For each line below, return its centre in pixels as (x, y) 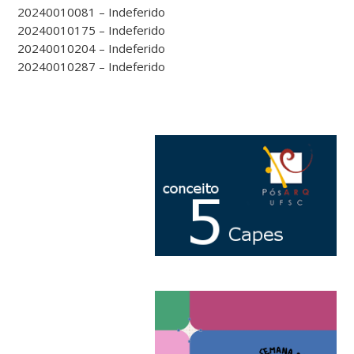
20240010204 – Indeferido (92, 48)
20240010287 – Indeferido (92, 66)
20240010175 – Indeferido (92, 30)
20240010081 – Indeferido (92, 11)
